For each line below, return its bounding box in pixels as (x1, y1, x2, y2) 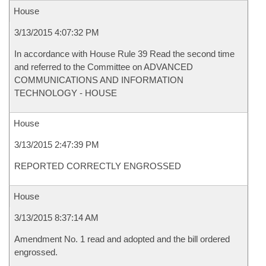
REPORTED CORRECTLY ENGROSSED (14, 161, 181, 171)
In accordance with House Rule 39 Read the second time (14, 49, 235, 59)
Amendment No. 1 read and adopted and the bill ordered (14, 234, 230, 244)
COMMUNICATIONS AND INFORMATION (14, 75, 183, 85)
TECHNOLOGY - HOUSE (14, 88, 117, 98)
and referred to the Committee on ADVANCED (14, 62, 193, 72)
